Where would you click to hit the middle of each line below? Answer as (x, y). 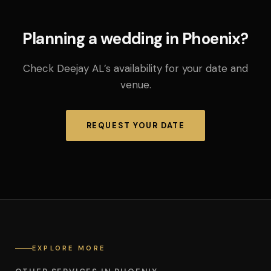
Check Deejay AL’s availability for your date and (135, 68)
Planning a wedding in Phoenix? (135, 39)
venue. (135, 85)
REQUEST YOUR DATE (135, 126)
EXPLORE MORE (69, 248)
